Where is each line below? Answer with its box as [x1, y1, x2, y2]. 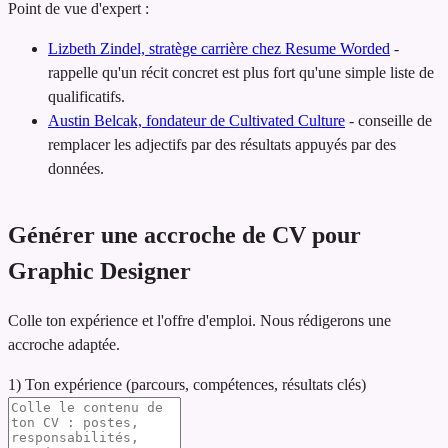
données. [48, 160, 104, 178]
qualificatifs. [48, 88, 125, 106]
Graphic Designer [8, 258, 191, 285]
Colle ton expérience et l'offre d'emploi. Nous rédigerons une [8, 312, 391, 330]
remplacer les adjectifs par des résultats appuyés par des [48, 136, 396, 154]
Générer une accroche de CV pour [8, 222, 361, 249]
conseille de [358, 112, 432, 130]
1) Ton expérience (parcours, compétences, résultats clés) [8, 376, 366, 394]
